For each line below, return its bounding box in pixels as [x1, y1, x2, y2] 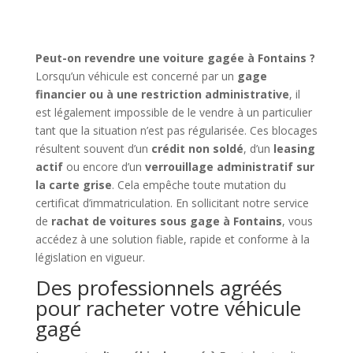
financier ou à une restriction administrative [35, 86, 289, 102]
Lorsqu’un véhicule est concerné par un [35, 68, 237, 84]
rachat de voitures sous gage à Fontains [50, 213, 282, 229]
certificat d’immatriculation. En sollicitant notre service [35, 195, 309, 210]
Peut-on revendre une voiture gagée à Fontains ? [35, 50, 315, 65]
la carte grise [35, 176, 112, 192]
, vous [281, 213, 313, 229]
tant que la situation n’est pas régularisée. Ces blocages [35, 122, 318, 138]
